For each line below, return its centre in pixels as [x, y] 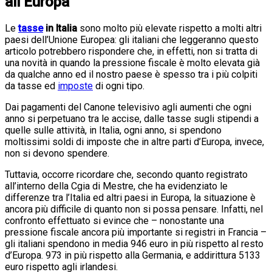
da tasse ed [31, 86]
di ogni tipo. [119, 86]
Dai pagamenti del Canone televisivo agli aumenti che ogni [128, 107]
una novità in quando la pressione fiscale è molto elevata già [132, 63]
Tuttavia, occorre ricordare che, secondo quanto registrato [126, 174]
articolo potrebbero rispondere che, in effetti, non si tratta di [131, 51]
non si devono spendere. [57, 153]
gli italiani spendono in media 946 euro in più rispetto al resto [134, 243]
